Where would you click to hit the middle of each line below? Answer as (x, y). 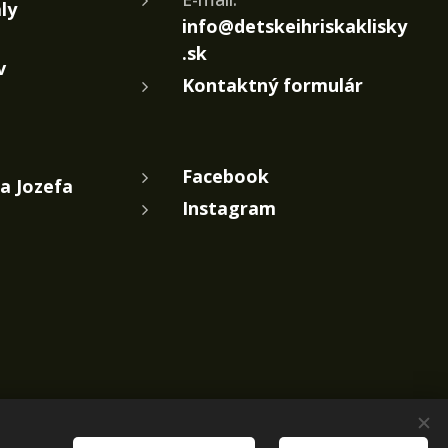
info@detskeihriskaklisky (294, 26)
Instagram (229, 208)
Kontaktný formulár (272, 85)
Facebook (225, 176)
